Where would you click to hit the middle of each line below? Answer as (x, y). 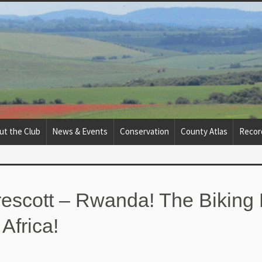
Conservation (144, 131)
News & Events (80, 131)
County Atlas (204, 131)
